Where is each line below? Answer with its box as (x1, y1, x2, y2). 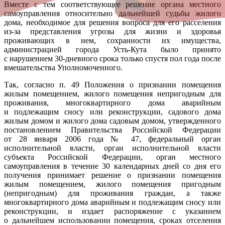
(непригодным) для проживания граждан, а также (4, 188, 221, 197)
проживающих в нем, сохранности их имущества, (4, 36, 221, 45)
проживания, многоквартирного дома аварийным (4, 98, 221, 107)
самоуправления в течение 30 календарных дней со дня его (4, 161, 221, 170)
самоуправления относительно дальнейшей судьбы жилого (4, 9, 221, 18)
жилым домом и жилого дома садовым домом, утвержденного (4, 116, 221, 125)
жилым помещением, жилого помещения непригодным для (4, 89, 221, 98)
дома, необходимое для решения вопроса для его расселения (4, 18, 221, 27)
